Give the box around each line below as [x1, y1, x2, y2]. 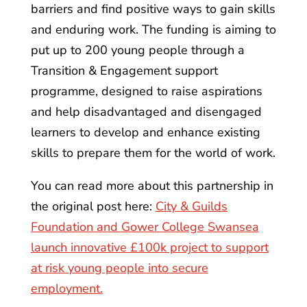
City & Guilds [155, 197, 228, 214]
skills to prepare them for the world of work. [30, 144, 275, 161]
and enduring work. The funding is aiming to [30, 21, 276, 38]
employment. [30, 280, 103, 297]
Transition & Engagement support [30, 62, 218, 79]
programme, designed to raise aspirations [30, 82, 262, 99]
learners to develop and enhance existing [30, 123, 260, 140]
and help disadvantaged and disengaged [30, 103, 262, 120]
